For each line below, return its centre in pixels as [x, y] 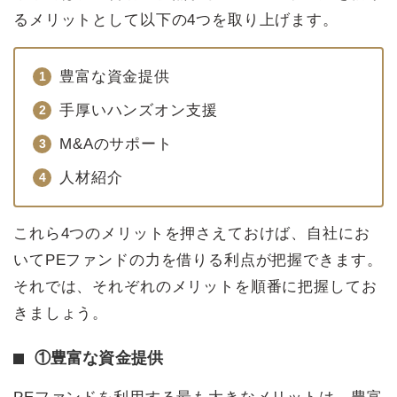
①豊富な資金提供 [99, 358]
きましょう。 [61, 314]
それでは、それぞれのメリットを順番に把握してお [195, 287]
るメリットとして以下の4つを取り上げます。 [176, 20]
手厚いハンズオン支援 [139, 111]
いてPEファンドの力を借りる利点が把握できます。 [198, 261]
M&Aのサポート [116, 144]
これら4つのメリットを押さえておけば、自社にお [192, 234]
